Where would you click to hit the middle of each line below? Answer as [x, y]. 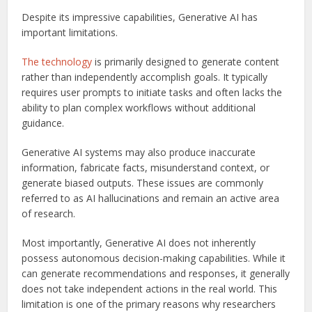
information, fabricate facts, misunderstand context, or [146, 167]
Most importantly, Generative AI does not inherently [139, 242]
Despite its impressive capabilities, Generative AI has [140, 17]
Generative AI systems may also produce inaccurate [139, 152]
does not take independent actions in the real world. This [150, 288]
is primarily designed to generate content [186, 61]
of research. [49, 213]
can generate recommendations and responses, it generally [156, 273]
